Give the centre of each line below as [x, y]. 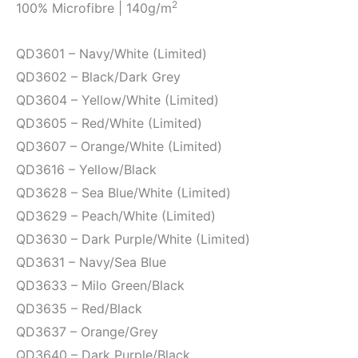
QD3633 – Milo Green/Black [100, 285]
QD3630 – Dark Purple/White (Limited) [133, 239]
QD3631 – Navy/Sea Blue [91, 262]
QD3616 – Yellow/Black [86, 169]
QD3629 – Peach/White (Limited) [116, 215]
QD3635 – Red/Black [79, 308]
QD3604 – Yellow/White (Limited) [117, 99]
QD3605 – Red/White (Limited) [109, 123]
